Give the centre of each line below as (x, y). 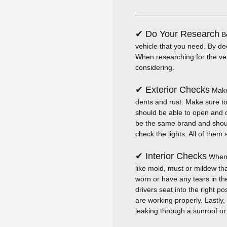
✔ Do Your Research (177, 34)
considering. (155, 67)
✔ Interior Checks (171, 156)
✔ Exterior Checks (173, 90)
